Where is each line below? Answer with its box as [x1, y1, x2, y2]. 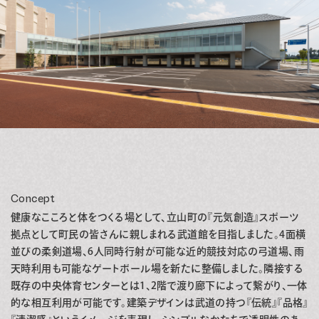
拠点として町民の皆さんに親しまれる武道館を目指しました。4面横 [11, 229, 306, 239]
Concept [11, 192, 56, 205]
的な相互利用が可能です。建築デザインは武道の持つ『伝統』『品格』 [11, 297, 308, 308]
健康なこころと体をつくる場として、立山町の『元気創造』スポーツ [11, 211, 299, 222]
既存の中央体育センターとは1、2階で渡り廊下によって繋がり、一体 [11, 280, 308, 291]
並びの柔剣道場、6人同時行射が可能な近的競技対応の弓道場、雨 [11, 246, 304, 256]
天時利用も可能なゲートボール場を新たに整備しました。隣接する [11, 263, 303, 273]
